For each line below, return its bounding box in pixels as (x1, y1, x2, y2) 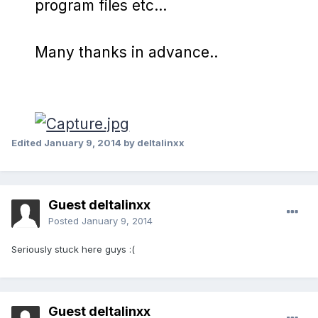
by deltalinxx (121, 137, 185, 149)
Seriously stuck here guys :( (11, 243, 135, 256)
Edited (11, 137, 44, 149)
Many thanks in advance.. (35, 43, 219, 62)
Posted (48, 215, 82, 227)
